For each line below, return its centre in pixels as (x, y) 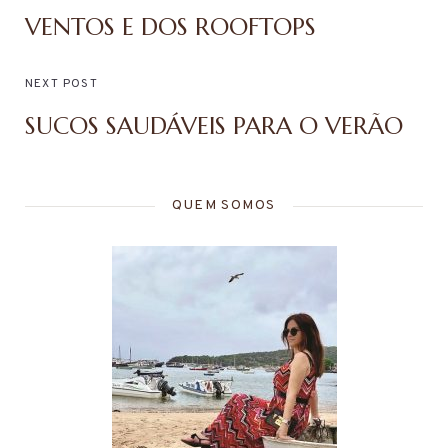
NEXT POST (61, 84)
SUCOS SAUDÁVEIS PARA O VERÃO (214, 126)
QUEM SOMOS (224, 206)
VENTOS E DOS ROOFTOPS (170, 27)
